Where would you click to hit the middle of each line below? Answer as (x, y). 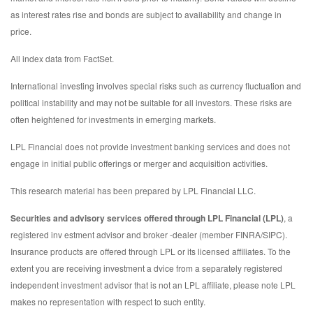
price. (21, 31)
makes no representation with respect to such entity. (108, 302)
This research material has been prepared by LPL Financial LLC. (133, 191)
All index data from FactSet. (62, 59)
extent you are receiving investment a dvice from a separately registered (146, 268)
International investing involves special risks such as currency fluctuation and (156, 86)
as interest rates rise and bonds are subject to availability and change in (146, 15)
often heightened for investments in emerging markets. (113, 119)
